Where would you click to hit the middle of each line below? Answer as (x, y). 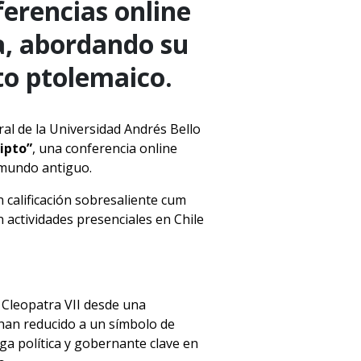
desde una (113, 305)
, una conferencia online (105, 148)
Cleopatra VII (41, 305)
